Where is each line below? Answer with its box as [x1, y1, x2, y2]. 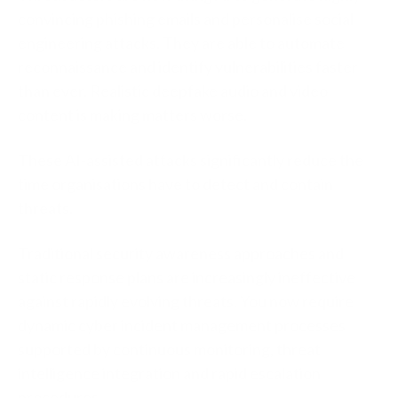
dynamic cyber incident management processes [18, 314, 346, 335]
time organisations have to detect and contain [18, 173, 333, 194]
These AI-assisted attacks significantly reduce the [18, 149, 363, 170]
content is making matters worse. [18, 104, 247, 124]
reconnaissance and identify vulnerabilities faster [18, 56, 358, 76]
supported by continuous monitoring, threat [18, 338, 321, 359]
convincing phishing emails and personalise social [18, 8, 354, 28]
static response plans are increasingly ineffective [18, 267, 355, 287]
